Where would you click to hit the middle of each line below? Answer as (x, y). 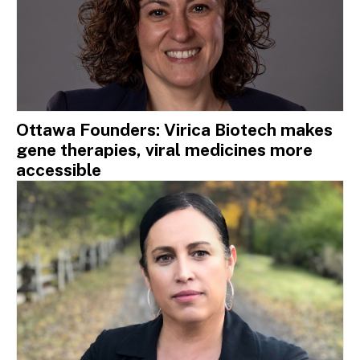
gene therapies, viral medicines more (164, 149)
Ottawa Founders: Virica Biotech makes (174, 129)
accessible (59, 170)
